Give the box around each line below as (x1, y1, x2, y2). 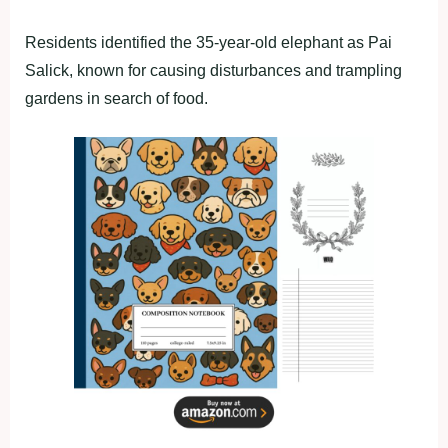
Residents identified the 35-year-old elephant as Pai (25, 34, 392, 51)
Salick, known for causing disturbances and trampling (25, 62, 402, 79)
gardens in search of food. (25, 90, 208, 107)
